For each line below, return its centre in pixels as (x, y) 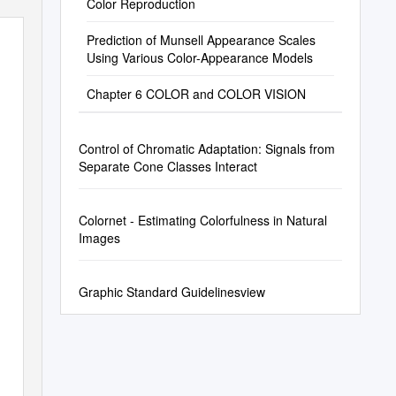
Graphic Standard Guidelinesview (171, 292)
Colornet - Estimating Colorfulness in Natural (202, 220)
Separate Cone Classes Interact (168, 166)
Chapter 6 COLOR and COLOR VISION (196, 94)
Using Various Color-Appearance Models (199, 57)
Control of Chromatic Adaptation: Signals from (206, 148)
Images (99, 238)
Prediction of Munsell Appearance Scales (201, 40)
